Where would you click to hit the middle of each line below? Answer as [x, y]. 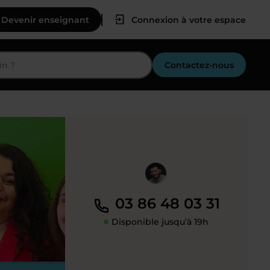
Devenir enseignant [45, 20]
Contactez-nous [199, 65]
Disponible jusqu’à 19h [159, 221]
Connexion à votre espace [189, 20]
